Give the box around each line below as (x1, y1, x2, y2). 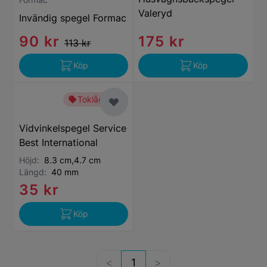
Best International (19, 136, 98, 148)
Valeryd (138, 7, 172, 19)
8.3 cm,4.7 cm (44, 155, 101, 165)
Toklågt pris (77, 94, 123, 104)
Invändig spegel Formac (19, 12, 126, 24)
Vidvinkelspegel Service (19, 122, 126, 134)
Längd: (19, 167, 51, 177)
